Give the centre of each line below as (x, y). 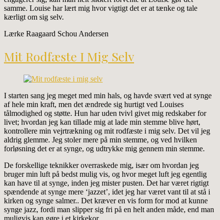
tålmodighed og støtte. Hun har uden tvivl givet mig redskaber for (105, 113)
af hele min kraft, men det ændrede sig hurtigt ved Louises (94, 105)
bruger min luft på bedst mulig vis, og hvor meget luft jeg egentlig (105, 174)
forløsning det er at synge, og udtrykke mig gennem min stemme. (104, 149)
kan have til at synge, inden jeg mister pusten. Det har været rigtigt (106, 183)
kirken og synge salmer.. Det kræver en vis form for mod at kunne (106, 201)
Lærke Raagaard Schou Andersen (56, 33)
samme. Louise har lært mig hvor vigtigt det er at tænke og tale (101, 8)
